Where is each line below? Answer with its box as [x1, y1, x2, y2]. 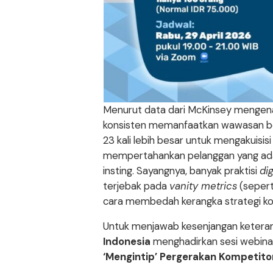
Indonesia [103, 235, 151, 249]
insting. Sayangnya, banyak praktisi [103, 164, 260, 178]
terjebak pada [103, 179, 170, 193]
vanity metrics [169, 179, 238, 193]
